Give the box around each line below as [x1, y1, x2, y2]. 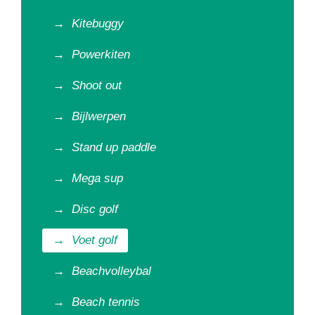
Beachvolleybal [72, 264, 151, 278]
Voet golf [72, 233, 117, 247]
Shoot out [72, 79, 122, 92]
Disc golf [72, 202, 118, 216]
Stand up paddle [72, 141, 156, 154]
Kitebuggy [72, 17, 124, 30]
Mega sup [72, 172, 123, 185]
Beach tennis [72, 295, 140, 309]
